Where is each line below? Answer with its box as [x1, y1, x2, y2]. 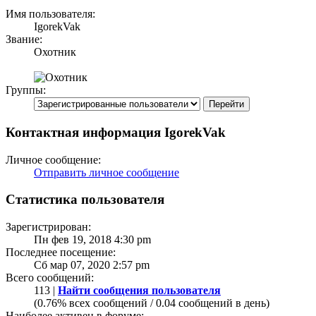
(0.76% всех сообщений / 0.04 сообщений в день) [34, 297, 269, 310]
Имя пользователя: [6, 8, 95, 20]
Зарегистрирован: [6, 221, 91, 233]
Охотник [34, 46, 76, 59]
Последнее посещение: [6, 246, 116, 259]
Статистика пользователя [6, 192, 164, 207]
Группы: [6, 84, 46, 97]
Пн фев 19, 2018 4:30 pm [34, 233, 151, 246]
